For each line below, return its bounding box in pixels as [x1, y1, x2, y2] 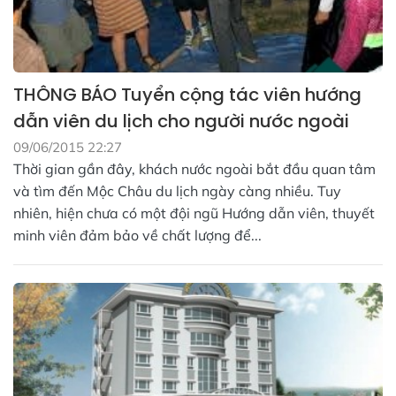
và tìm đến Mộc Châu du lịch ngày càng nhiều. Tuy [13, 182, 341, 201]
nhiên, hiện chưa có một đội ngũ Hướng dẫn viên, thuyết [13, 204, 375, 223]
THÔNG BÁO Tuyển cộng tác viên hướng [13, 82, 362, 108]
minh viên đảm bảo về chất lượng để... [13, 226, 262, 245]
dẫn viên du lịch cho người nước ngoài [13, 109, 349, 134]
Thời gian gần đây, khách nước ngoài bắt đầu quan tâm [13, 160, 376, 179]
